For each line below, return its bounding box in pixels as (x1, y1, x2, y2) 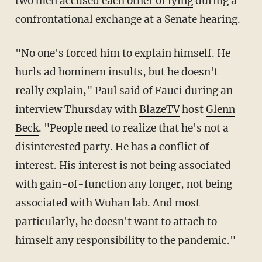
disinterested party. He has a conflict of (15, 140, 209, 154)
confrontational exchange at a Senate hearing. (15, 13, 240, 26)
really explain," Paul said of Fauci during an (15, 84, 233, 98)
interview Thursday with (15, 103, 139, 116)
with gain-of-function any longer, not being (15, 178, 232, 191)
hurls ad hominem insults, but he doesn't (15, 65, 218, 79)
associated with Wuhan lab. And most (15, 196, 200, 210)
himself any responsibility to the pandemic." (15, 234, 236, 247)
